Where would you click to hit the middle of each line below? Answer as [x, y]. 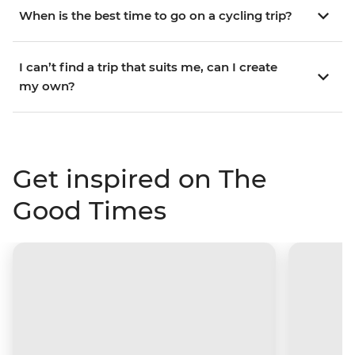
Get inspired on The [140, 179]
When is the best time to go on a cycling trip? [156, 16]
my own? [47, 86]
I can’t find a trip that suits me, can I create [148, 67]
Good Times [90, 211]
